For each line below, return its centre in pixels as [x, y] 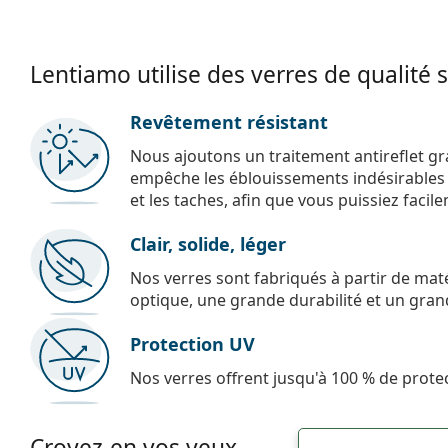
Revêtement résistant [229, 121]
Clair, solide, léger [208, 243]
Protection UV [192, 343]
